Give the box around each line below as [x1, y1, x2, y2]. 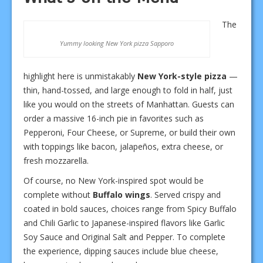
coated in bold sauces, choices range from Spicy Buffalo [23, 203, 237, 214]
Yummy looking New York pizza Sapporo [60, 38, 174, 48]
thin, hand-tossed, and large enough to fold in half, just [23, 84, 232, 96]
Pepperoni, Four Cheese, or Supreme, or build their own [23, 126, 235, 138]
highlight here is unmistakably [23, 70, 137, 82]
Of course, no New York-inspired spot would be [23, 174, 204, 186]
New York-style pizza [137, 70, 227, 82]
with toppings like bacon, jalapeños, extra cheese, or [23, 140, 223, 152]
